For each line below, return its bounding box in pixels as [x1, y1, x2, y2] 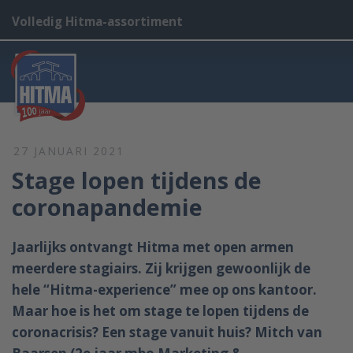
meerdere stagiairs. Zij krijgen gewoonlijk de [12, 259, 310, 277]
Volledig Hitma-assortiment [12, 13, 183, 30]
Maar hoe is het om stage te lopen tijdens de [12, 302, 309, 320]
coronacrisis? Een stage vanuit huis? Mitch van [12, 323, 322, 341]
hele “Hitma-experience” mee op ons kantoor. [12, 281, 317, 299]
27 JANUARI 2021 [13, 143, 124, 158]
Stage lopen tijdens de [12, 165, 262, 195]
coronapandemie [12, 191, 203, 222]
